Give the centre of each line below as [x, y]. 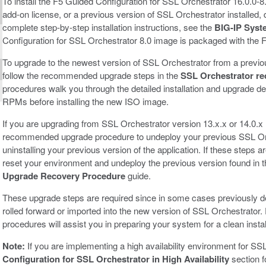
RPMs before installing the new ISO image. [85, 101]
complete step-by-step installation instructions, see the [108, 27]
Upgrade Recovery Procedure [64, 175]
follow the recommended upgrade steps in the [91, 75]
